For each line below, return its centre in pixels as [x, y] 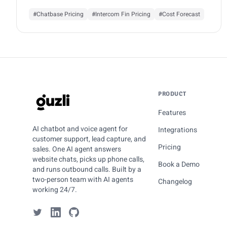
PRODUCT [172, 94]
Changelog [175, 182]
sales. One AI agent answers [77, 149]
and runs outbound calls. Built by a [87, 169]
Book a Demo [179, 164]
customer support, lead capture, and [89, 139]
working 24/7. [55, 190]
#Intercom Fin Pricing [121, 14]
